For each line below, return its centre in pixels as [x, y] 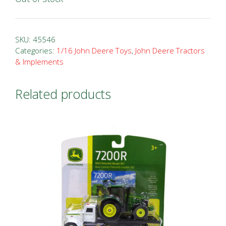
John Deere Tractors [170, 50]
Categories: [36, 50]
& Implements [39, 61]
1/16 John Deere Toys [94, 50]
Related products [63, 94]
